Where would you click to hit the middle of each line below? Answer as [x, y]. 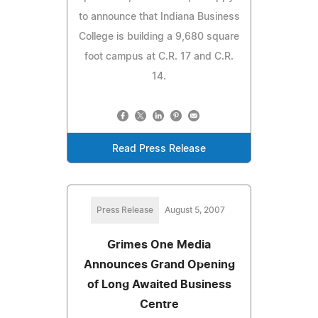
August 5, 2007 [194, 210]
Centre [159, 304]
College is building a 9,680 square [159, 37]
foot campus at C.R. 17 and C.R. [159, 56]
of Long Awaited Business [159, 284]
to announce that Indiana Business [159, 17]
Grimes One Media [159, 245]
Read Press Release [159, 149]
